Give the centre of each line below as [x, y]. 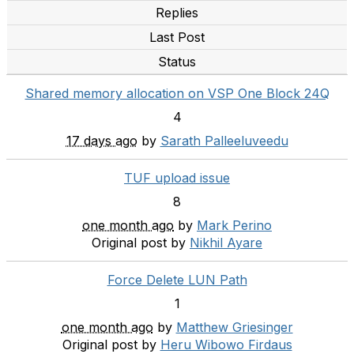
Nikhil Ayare [226, 243]
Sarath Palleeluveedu [224, 141]
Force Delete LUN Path [177, 280]
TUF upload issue [177, 178]
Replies [177, 13]
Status [177, 62]
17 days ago [102, 141]
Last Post [177, 37]
